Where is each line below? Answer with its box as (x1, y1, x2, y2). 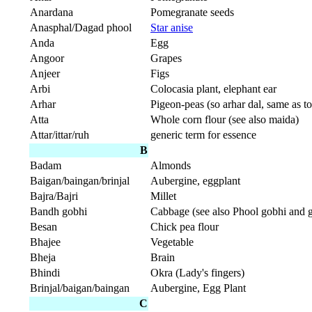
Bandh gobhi (30, 205, 87, 218)
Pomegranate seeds (150, 6, 234, 19)
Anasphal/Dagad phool (30, 22, 132, 34)
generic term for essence (150, 129, 256, 141)
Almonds (150, 159, 191, 172)
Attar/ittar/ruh (30, 129, 89, 141)
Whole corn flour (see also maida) (150, 114, 299, 126)
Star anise (150, 22, 193, 34)
